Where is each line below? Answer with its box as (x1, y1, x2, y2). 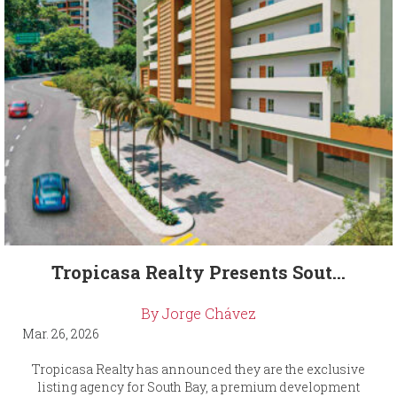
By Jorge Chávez (141, 304, 256, 323)
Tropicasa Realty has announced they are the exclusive (32, 361, 365, 378)
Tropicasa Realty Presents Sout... (51, 261, 346, 284)
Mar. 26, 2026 (22, 325, 99, 343)
